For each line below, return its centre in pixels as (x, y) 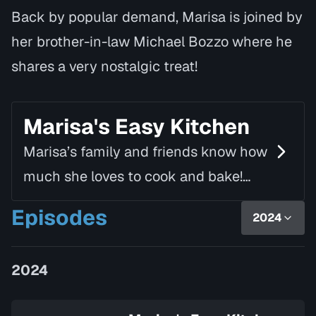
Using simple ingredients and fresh (136, 201)
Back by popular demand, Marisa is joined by (157, 17)
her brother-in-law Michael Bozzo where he (152, 42)
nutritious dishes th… (90, 250)
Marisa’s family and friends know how (145, 152)
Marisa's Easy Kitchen (136, 127)
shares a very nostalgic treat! (104, 66)
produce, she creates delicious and (135, 226)
